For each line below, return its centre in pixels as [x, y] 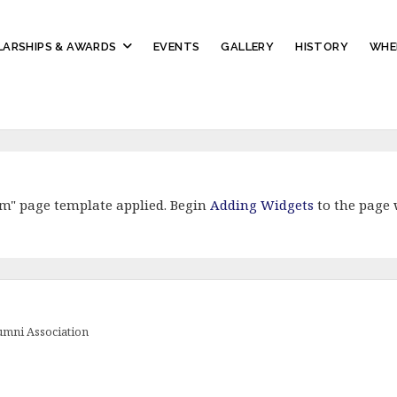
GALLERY [248, 47]
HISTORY [322, 47]
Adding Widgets [261, 205]
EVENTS [177, 47]
